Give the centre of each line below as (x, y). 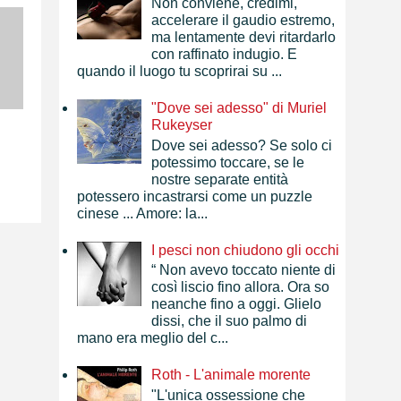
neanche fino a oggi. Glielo (237, 304)
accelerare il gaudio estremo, (243, 20)
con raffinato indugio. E (225, 54)
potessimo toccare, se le (228, 162)
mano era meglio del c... (153, 338)
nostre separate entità (220, 179)
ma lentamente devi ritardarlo (244, 37)
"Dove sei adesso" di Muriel (239, 108)
